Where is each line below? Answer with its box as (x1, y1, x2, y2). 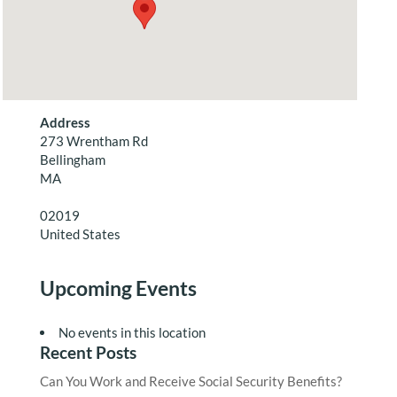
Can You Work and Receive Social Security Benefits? (39, 373, 342, 389)
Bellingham (39, 152, 105, 167)
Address (39, 114, 90, 130)
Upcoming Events (39, 276, 197, 300)
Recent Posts (39, 342, 136, 362)
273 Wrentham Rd (39, 133, 148, 149)
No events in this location (58, 324, 206, 340)
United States (39, 226, 121, 242)
